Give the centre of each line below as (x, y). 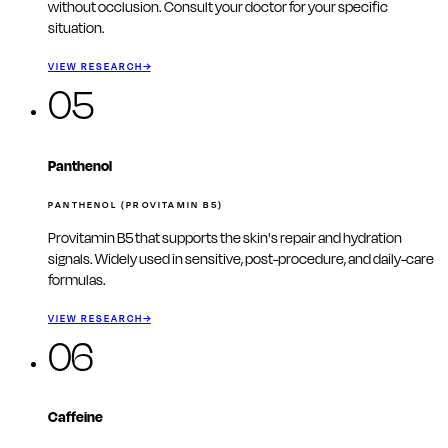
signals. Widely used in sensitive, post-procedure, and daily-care (241, 259)
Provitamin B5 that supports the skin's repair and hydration (225, 238)
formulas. (77, 280)
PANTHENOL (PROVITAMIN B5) (136, 204)
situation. (76, 29)
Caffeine (75, 418)
